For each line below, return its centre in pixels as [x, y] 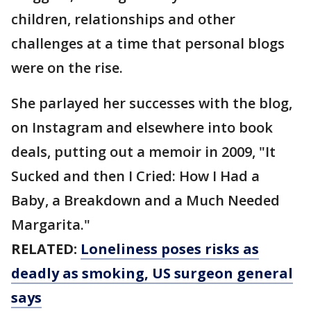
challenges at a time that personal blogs [148, 44]
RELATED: [46, 249]
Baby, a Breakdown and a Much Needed [145, 201]
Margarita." [51, 225]
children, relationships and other [123, 19]
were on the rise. [67, 68]
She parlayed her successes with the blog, [152, 103]
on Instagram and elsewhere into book [142, 128]
